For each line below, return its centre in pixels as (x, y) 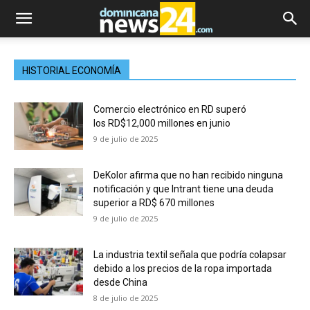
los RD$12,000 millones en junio (162, 123)
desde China (120, 282)
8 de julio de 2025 (126, 298)
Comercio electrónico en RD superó (170, 109)
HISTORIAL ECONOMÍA (72, 71)
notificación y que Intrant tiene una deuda (183, 189)
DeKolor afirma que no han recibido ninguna (188, 175)
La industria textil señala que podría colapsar (190, 255)
